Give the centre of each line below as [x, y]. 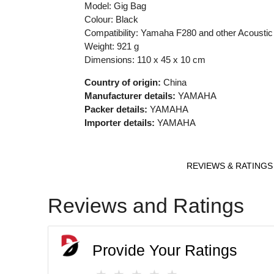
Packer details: [116, 109]
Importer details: [119, 123]
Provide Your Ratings [165, 250]
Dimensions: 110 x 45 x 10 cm [145, 60]
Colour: [100, 20]
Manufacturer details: [130, 96]
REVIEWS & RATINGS [229, 166]
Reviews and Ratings [146, 205]
